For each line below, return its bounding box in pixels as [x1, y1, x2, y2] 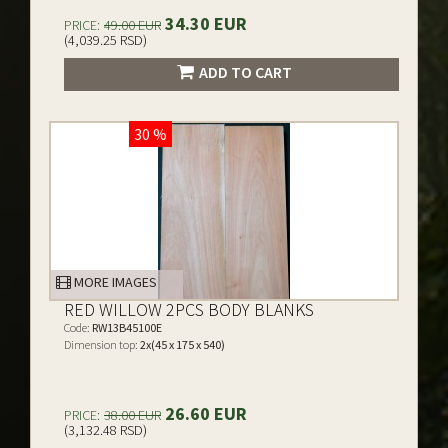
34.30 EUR [161, 12, 247, 35]
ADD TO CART [198, 62, 292, 82]
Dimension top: [64, 337, 138, 352]
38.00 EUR [104, 406, 161, 424]
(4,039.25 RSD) [64, 31, 147, 49]
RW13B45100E [90, 320, 162, 335]
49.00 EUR [104, 16, 161, 34]
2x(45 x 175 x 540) [138, 337, 225, 352]
